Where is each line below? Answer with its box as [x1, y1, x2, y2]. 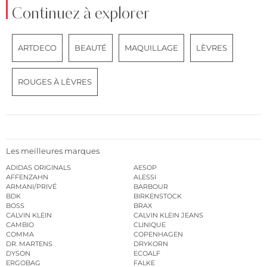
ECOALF [133, 249, 160, 257]
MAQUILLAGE [125, 43, 178, 53]
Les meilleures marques [6, 145, 100, 156]
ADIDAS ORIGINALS [6, 163, 71, 172]
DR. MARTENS [6, 239, 52, 248]
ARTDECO [18, 43, 57, 53]
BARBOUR [133, 182, 168, 191]
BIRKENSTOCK [133, 191, 182, 200]
